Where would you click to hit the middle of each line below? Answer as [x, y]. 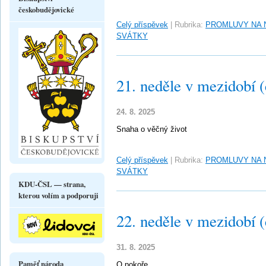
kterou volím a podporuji [58, 195]
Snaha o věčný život [152, 129]
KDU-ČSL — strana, [52, 184]
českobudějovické [46, 9]
